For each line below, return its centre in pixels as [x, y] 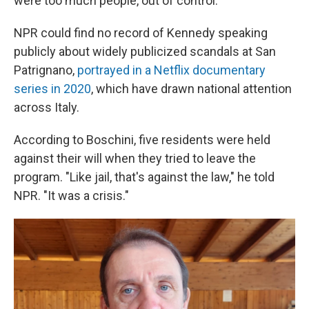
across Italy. [47, 108]
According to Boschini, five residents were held [142, 140]
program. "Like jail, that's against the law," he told [144, 177]
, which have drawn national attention [191, 89]
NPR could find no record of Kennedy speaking [141, 33]
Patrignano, [46, 70]
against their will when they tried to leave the [135, 159]
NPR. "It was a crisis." [71, 196]
